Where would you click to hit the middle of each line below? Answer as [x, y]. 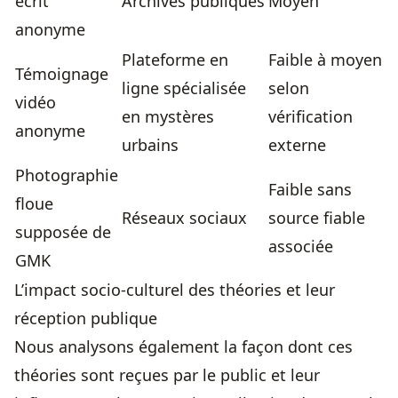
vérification [310, 117]
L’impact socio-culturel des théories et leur [175, 290]
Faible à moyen [325, 60]
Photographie [67, 175]
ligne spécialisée [184, 88]
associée [301, 247]
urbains [150, 145]
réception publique [86, 318]
